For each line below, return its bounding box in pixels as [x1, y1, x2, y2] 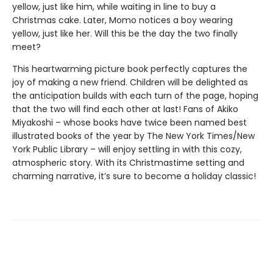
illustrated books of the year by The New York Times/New [12, 130, 255, 142]
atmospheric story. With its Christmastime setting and [12, 157, 244, 169]
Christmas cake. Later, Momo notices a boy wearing [12, 14, 233, 26]
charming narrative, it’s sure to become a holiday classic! [12, 170, 256, 182]
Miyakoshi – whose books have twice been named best [12, 116, 247, 129]
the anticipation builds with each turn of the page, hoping [12, 90, 258, 102]
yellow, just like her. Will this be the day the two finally [12, 27, 238, 40]
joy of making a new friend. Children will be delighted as [12, 76, 248, 88]
